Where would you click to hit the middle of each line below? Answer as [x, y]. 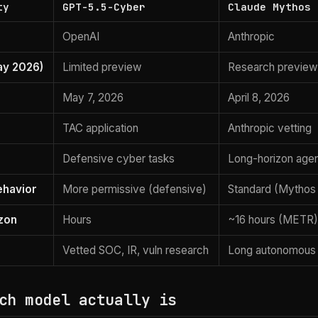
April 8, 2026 [259, 98]
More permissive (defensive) [135, 190]
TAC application [101, 128]
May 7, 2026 [93, 98]
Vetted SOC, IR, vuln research [136, 251]
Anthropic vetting [270, 128]
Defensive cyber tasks [119, 159]
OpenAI [81, 37]
